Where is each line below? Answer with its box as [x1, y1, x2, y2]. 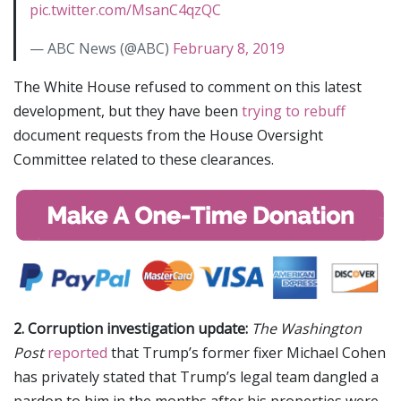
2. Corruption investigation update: [13, 319, 248, 339]
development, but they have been [13, 101, 242, 122]
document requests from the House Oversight [13, 125, 323, 146]
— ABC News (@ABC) [30, 38, 173, 59]
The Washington [252, 319, 362, 339]
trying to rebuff [242, 101, 346, 122]
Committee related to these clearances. [13, 149, 274, 170]
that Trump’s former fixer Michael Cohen [107, 343, 386, 363]
